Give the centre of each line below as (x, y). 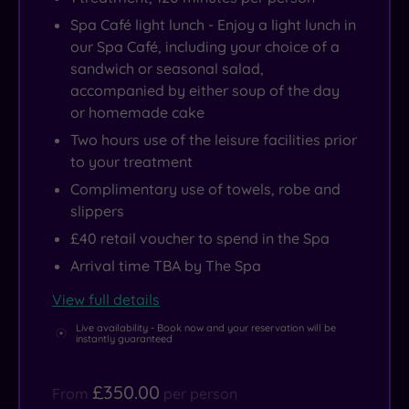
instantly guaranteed (124, 339)
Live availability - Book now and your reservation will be (206, 328)
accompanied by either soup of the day (205, 91)
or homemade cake (137, 113)
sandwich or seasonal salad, (167, 69)
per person (200, 394)
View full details (106, 300)
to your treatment (131, 162)
